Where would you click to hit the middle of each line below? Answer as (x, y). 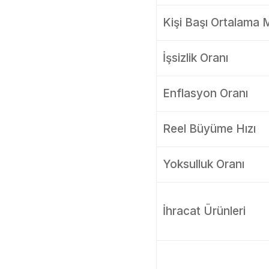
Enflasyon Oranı (205, 93)
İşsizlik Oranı (195, 58)
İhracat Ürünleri (204, 211)
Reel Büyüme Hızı (209, 129)
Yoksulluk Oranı (203, 164)
